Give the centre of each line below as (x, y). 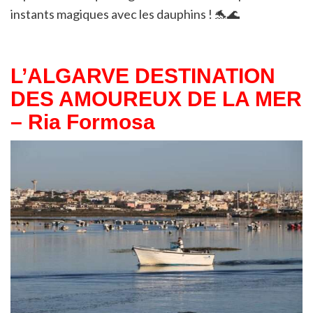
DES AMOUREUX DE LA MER (156, 99)
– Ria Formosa (83, 122)
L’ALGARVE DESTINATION (143, 76)
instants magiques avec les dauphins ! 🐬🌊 (125, 14)
